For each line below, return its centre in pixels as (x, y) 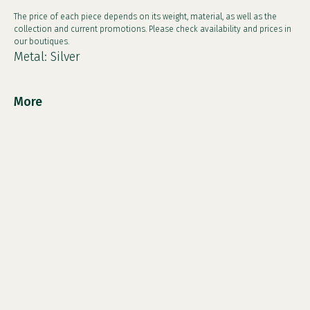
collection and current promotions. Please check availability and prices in (153, 29)
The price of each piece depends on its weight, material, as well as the (145, 17)
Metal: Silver (47, 57)
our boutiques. (42, 42)
